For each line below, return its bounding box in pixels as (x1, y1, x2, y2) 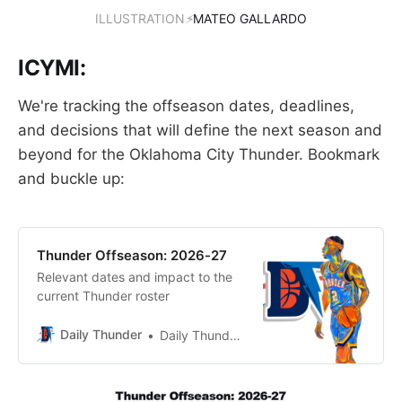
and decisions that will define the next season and (18, 120, 382, 139)
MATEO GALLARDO (193, 10, 307, 26)
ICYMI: (18, 54, 86, 81)
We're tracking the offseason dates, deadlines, (18, 96, 354, 115)
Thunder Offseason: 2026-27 (37, 246, 227, 264)
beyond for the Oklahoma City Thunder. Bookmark (18, 144, 380, 163)
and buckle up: (18, 169, 125, 188)
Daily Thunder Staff (160, 327, 230, 343)
